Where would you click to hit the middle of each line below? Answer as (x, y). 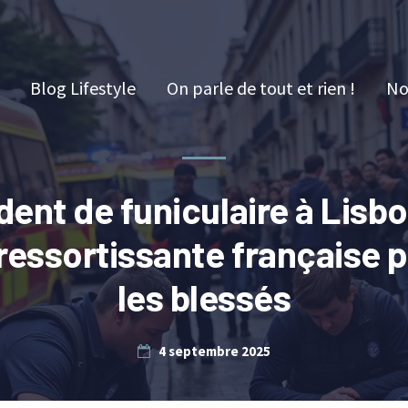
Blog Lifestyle (83, 88)
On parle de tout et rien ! (261, 88)
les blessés (204, 297)
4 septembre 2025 (214, 351)
